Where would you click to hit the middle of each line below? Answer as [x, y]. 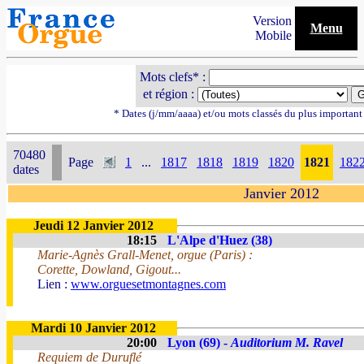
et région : [168, 94]
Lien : [54, 284]
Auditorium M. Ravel [287, 342]
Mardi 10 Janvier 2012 [93, 328]
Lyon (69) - [199, 342]
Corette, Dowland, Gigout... [109, 269]
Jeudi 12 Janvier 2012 [93, 225]
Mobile [275, 35]
